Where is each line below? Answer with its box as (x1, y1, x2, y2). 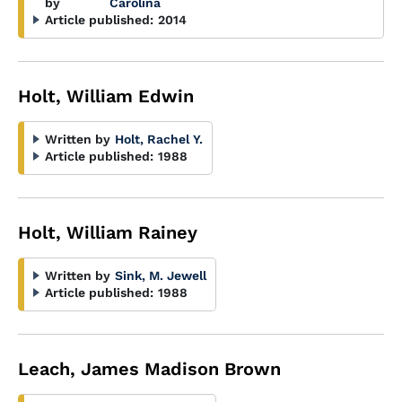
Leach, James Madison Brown (18, 358, 281, 380)
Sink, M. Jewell (115, 268, 206, 283)
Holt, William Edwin (18, 85, 194, 107)
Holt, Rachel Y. (115, 132, 203, 146)
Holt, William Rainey (18, 222, 197, 243)
